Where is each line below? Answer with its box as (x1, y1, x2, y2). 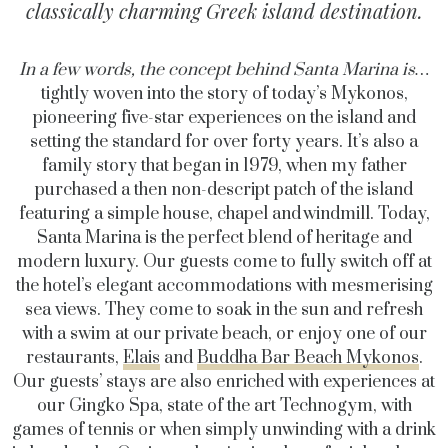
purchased (35, 179, 117, 201)
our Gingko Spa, (36, 395, 167, 417)
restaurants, (25, 347, 123, 369)
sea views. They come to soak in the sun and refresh (25, 299, 423, 321)
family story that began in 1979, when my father (41, 155, 407, 177)
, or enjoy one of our (267, 323, 427, 345)
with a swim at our (21, 323, 165, 345)
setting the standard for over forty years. (30, 131, 347, 153)
